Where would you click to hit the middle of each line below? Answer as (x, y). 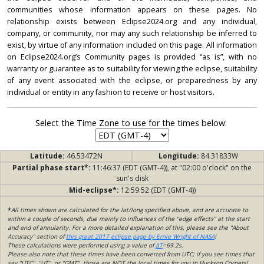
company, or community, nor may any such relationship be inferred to (132, 34)
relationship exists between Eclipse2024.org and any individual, (132, 22)
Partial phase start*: (52, 168)
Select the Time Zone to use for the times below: (132, 123)
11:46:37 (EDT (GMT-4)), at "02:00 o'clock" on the (172, 168)
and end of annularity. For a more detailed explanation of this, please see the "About (128, 228)
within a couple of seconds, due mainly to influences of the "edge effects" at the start (129, 219)
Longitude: (179, 156)
